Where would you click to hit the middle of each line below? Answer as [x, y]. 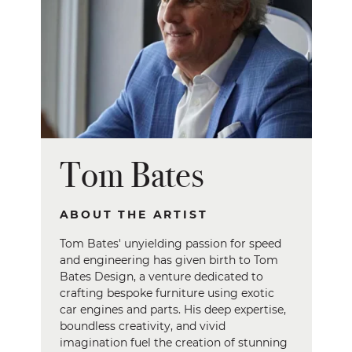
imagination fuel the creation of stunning [173, 343]
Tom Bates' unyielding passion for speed [170, 244]
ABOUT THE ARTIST [134, 214]
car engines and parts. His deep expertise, [172, 310]
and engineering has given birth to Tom [169, 260]
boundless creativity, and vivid [142, 326]
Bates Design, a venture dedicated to [161, 277]
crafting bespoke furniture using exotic [167, 293]
